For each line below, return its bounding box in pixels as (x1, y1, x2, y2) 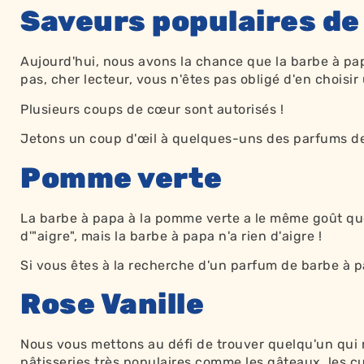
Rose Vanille (20, 287, 204, 322)
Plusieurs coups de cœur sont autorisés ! (20, 101, 284, 117)
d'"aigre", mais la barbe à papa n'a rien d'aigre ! (20, 227, 322, 244)
